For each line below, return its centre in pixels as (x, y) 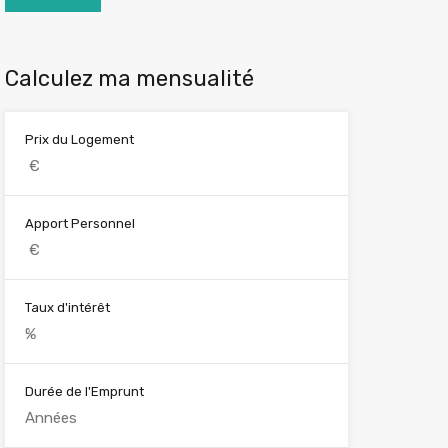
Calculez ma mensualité (129, 78)
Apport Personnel (79, 223)
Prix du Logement (79, 139)
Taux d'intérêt (67, 307)
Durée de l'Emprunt (84, 391)
